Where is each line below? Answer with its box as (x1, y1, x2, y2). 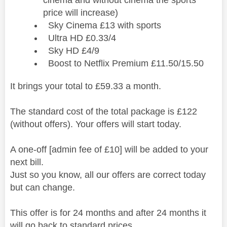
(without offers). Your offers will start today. (10, 119, 181, 129)
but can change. (10, 182, 75, 193)
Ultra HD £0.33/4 (48, 32, 116, 43)
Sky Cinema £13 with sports (48, 20, 161, 30)
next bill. (10, 157, 44, 167)
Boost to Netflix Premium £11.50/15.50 (48, 58, 204, 68)
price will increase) (43, 7, 118, 18)
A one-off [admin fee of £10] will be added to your (10, 144, 208, 155)
